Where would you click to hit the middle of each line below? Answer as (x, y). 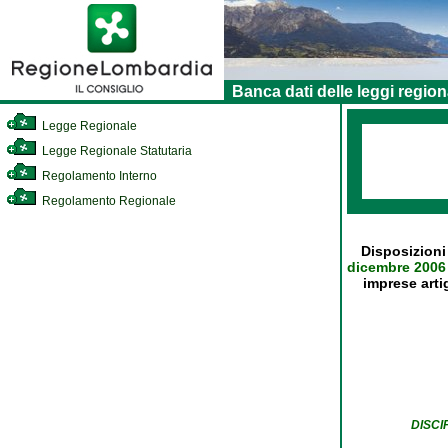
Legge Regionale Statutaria (115, 151)
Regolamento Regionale (107, 201)
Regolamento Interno (98, 176)
